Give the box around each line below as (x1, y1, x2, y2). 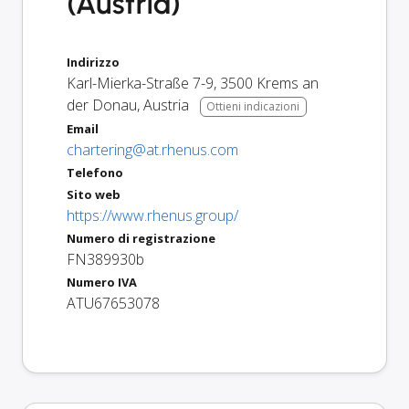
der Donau (67, 95, 137, 115)
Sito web (67, 185, 121, 203)
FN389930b (67, 248, 144, 269)
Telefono (67, 163, 123, 181)
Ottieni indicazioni (206, 98, 300, 114)
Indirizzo (67, 54, 120, 70)
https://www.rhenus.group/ (67, 204, 238, 225)
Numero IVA (67, 273, 137, 290)
